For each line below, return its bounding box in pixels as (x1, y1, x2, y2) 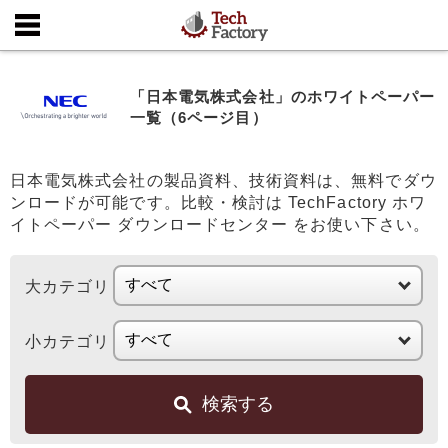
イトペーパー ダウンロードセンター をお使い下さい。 (10, 215, 430, 233)
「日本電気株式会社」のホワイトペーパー (130, 88, 436, 105)
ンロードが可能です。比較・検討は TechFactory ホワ (10, 193, 427, 211)
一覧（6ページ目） (130, 109, 268, 126)
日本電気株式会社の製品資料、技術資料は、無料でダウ (10, 171, 437, 189)
